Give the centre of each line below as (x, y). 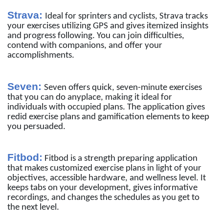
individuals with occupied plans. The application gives (106, 107)
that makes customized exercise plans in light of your (104, 168)
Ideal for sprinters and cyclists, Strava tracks (126, 17)
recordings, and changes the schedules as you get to (103, 197)
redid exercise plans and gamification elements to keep (108, 117)
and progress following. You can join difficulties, (96, 36)
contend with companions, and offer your (85, 46)
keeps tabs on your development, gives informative (102, 188)
